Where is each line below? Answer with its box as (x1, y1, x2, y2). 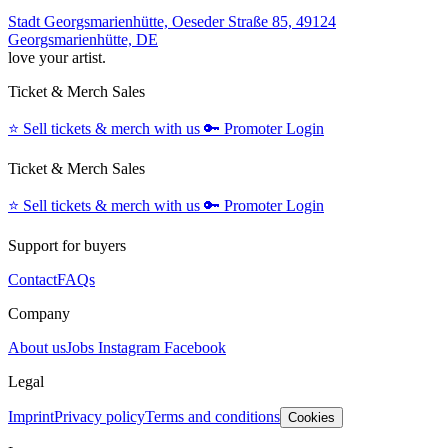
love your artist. (8, 49, 106, 67)
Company (8, 305, 70, 323)
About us (8, 339, 66, 357)
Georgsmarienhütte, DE (8, 31, 158, 49)
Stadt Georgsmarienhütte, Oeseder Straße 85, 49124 (8, 13, 336, 31)
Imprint (8, 408, 54, 426)
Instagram (94, 339, 164, 357)
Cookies (288, 410, 335, 426)
